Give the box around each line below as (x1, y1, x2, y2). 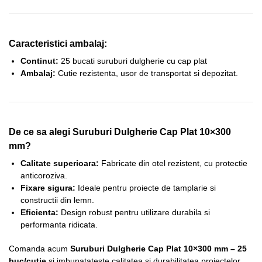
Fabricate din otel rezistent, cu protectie (99, 158, 247, 168)
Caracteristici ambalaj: (9, 38, 107, 49)
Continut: (20, 56, 58, 66)
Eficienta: (20, 208, 58, 218)
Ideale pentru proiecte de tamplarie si (75, 183, 216, 193)
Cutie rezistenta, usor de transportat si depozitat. (56, 68, 238, 78)
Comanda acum (9, 243, 70, 253)
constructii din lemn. (20, 195, 94, 205)
